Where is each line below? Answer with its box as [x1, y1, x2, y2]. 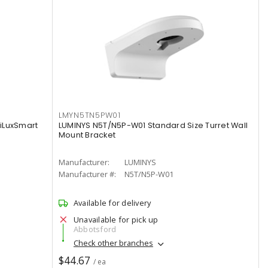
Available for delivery [73, 197, 151, 208]
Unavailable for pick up [73, 214, 159, 225]
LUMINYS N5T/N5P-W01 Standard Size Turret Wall [58, 120, 248, 130]
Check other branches [73, 237, 153, 249]
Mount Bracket [58, 130, 116, 140]
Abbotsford [73, 224, 117, 234]
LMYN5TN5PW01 [58, 110, 121, 120]
